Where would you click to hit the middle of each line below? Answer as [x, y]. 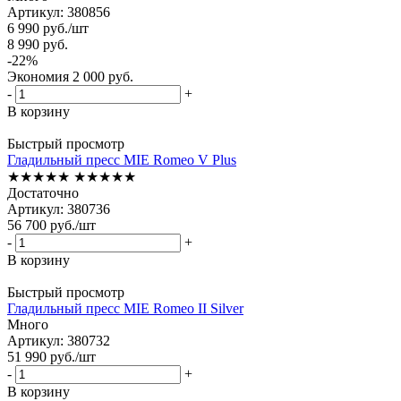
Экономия [40, 76]
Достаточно [43, 192]
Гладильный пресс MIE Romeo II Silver [125, 308]
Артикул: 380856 [59, 12]
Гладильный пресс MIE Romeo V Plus [122, 159]
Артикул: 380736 [59, 209]
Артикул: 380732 [59, 340]
